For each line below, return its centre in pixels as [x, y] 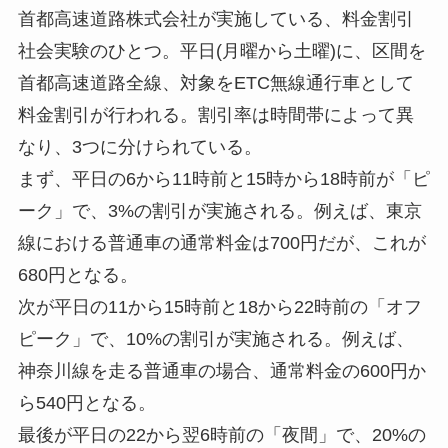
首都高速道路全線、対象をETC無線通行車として [215, 82]
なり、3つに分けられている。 [139, 146]
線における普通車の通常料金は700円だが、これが [221, 242]
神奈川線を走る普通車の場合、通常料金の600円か [221, 370]
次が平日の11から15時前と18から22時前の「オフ [219, 306]
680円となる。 [77, 274]
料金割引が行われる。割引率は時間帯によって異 [215, 114]
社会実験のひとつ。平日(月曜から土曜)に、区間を [221, 50]
